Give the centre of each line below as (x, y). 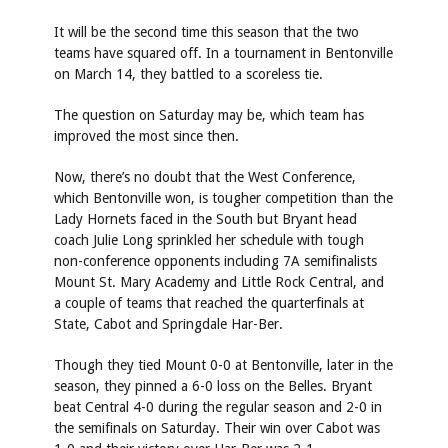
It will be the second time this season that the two (206, 32)
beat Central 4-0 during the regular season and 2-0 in (218, 407)
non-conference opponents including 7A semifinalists (215, 261)
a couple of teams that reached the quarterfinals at (209, 303)
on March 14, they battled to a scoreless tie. (188, 74)
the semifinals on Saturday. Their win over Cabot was (217, 428)
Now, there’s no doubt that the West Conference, (205, 177)
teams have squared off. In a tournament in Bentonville (223, 53)
